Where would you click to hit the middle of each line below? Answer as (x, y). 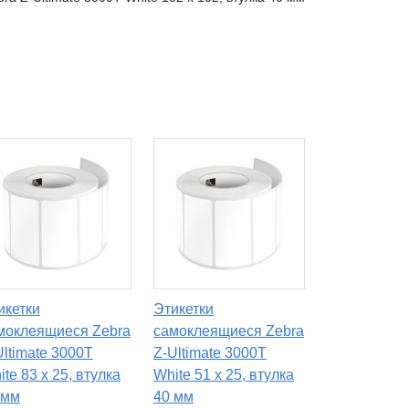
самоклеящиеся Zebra (229, 331)
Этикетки (184, 309)
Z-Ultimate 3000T (210, 353)
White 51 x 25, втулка (224, 375)
